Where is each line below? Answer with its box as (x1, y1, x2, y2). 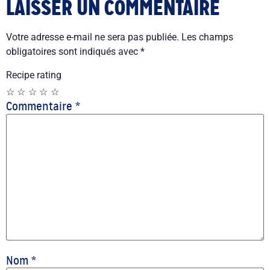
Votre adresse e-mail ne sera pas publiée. (6, 31, 179, 43)
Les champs (181, 31, 233, 43)
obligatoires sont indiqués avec (6, 46, 140, 58)
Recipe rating (6, 69, 61, 81)
